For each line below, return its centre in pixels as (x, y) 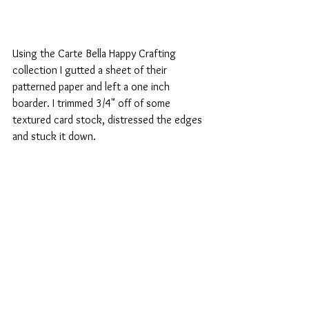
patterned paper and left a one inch (92, 87)
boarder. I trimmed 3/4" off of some (93, 103)
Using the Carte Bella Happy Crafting (96, 54)
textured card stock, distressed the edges (109, 120)
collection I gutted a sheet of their (91, 70)
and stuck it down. (56, 137)
